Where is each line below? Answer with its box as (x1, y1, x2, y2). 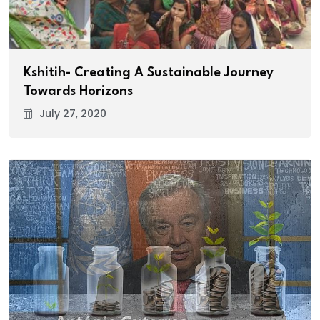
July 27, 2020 (39, 106, 106, 121)
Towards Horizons (24, 85, 133, 99)
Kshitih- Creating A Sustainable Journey (24, 66, 274, 80)
